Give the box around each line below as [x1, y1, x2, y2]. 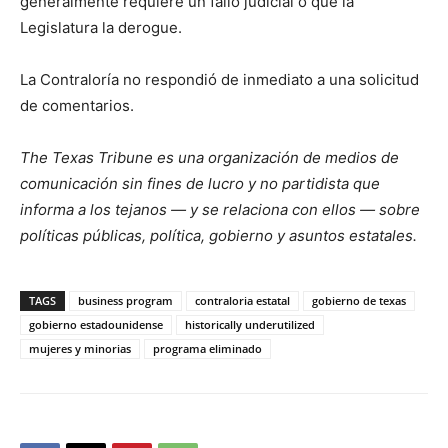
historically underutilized [185, 317, 315, 332]
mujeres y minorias [29, 341, 131, 356]
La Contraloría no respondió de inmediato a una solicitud [20, 70, 419, 89]
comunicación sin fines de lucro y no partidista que [20, 174, 380, 193]
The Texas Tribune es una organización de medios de [20, 148, 399, 167]
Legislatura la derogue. [20, 18, 182, 37]
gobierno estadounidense [29, 317, 163, 332]
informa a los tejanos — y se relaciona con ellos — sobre [20, 200, 420, 219]
